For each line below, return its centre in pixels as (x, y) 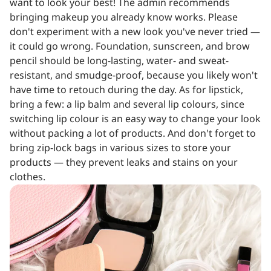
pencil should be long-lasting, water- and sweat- (119, 61)
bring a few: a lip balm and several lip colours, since (127, 104)
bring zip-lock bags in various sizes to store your (120, 148)
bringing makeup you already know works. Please (124, 17)
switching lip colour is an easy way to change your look (135, 119)
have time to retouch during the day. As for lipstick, (126, 90)
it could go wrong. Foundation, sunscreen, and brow (130, 46)
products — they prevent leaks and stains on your (124, 162)
